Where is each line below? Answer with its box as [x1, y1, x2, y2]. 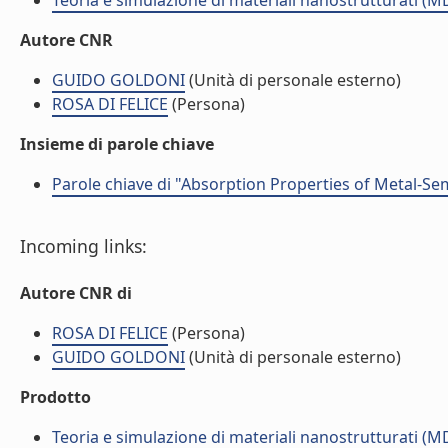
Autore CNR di [20, 282, 132, 304]
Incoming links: [20, 234, 147, 258]
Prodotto [20, 386, 91, 408]
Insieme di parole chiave [20, 133, 214, 155]
